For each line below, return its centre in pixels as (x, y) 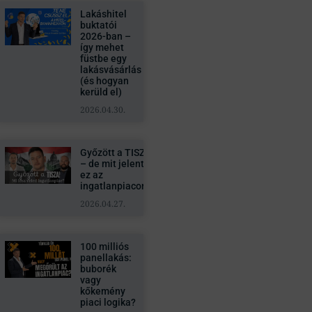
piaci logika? (108, 302)
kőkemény (102, 291)
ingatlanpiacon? (116, 186)
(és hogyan (104, 81)
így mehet (102, 47)
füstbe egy (103, 58)
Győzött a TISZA (115, 153)
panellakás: (106, 258)
